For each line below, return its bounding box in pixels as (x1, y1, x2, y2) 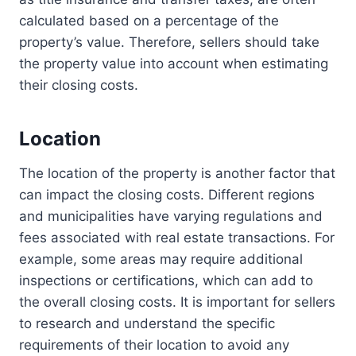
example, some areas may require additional (19, 251, 303, 268)
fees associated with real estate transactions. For (19, 230, 335, 246)
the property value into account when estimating (19, 56, 328, 72)
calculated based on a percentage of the (19, 13, 279, 29)
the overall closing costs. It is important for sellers (19, 294, 335, 311)
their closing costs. (19, 77, 138, 94)
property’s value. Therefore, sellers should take (19, 34, 319, 51)
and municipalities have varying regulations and (19, 208, 323, 225)
